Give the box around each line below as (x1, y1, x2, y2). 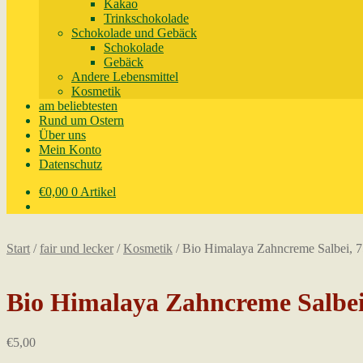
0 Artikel (71, 185, 116, 199)
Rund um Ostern (39, 113, 124, 127)
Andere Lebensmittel (71, 70, 178, 83)
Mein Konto (39, 143, 101, 156)
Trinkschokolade (104, 11, 189, 25)
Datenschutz (39, 157, 102, 171)
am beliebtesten (39, 99, 117, 113)
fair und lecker (40, 241, 113, 255)
